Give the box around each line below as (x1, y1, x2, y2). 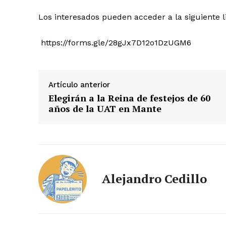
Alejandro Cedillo (102, 171, 207, 187)
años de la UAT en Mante (48, 102, 161, 115)
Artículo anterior (48, 80, 110, 90)
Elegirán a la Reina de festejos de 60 (48, 92, 210, 104)
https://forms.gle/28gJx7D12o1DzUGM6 (38, 38, 191, 48)
